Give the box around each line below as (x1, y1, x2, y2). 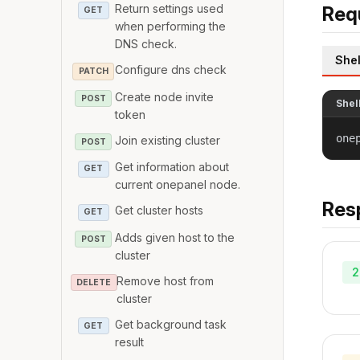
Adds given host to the (115, 230, 235, 244)
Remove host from (116, 273, 214, 288)
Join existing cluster (115, 133, 221, 147)
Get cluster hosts (115, 203, 204, 218)
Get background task (115, 317, 227, 331)
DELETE (76, 276, 112, 288)
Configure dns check (115, 62, 227, 76)
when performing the (115, 18, 227, 33)
